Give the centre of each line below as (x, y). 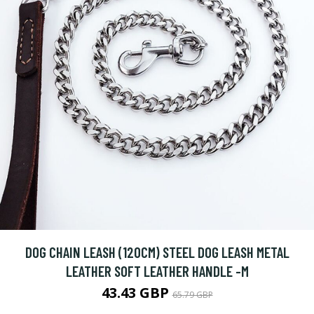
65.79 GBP (192, 295)
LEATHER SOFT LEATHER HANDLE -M (157, 271)
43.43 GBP (137, 293)
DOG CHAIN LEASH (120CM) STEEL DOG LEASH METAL (157, 252)
